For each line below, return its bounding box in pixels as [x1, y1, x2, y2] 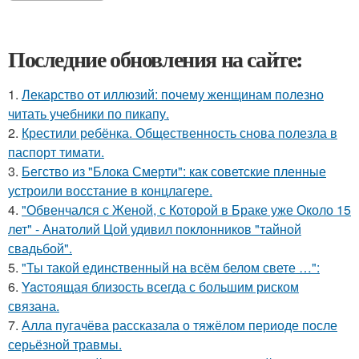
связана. [8, 296, 59, 315]
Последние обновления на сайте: [8, 42, 303, 75]
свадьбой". [8, 238, 72, 257]
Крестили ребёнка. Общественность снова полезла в [22, 123, 337, 142]
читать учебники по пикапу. [8, 103, 169, 123]
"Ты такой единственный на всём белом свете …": [22, 257, 320, 276]
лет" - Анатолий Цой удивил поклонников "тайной [8, 219, 301, 238]
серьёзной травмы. [8, 334, 122, 353]
